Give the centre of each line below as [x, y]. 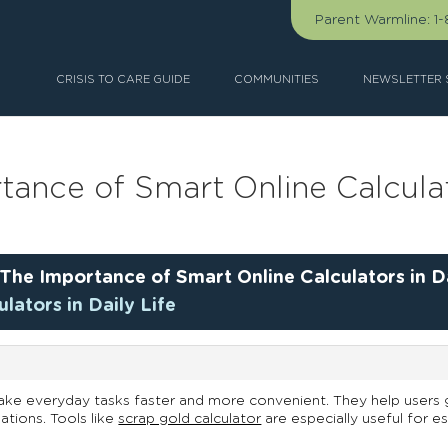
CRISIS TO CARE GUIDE [123, 79]
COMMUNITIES [276, 79]
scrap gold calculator [190, 419]
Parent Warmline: [372, 20]
